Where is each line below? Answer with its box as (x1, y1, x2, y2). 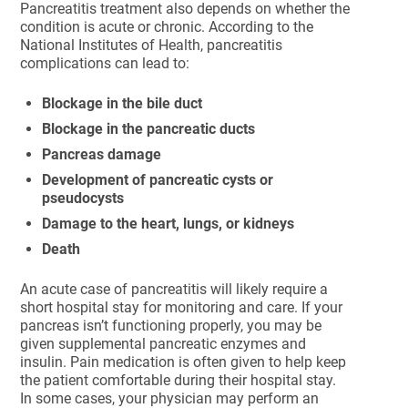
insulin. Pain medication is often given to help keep (20, 353, 347, 371)
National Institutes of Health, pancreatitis (20, 36, 283, 54)
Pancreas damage (42, 146, 162, 163)
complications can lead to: (20, 55, 190, 72)
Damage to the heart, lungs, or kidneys (42, 215, 299, 232)
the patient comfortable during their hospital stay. (20, 372, 337, 389)
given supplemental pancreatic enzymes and (20, 335, 307, 352)
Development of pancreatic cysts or (42, 171, 274, 189)
